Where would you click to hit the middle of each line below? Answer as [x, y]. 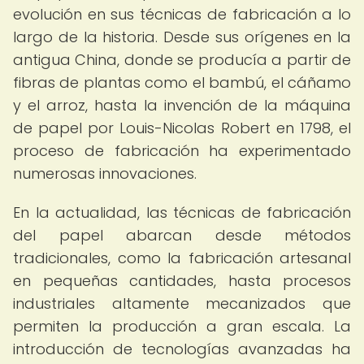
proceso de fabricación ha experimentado [182, 151]
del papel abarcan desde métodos [182, 235]
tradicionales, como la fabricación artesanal [182, 258]
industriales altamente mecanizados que [182, 303]
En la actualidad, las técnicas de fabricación [182, 212]
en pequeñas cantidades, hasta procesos [182, 281]
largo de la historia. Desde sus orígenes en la [182, 37]
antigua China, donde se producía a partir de [182, 60]
